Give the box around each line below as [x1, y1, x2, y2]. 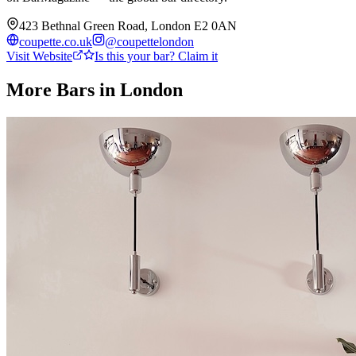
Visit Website [6, 48, 72, 63]
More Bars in [6, 79, 120, 100]
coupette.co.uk [19, 34, 92, 48]
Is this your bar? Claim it [95, 48, 218, 63]
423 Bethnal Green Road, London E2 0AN [19, 18, 237, 33]
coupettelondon [117, 34, 194, 48]
